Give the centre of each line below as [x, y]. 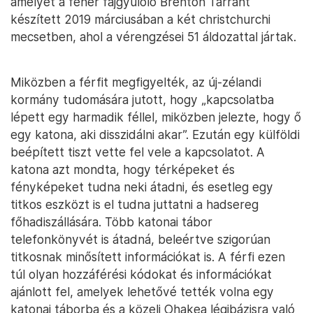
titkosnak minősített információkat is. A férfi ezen [148, 257]
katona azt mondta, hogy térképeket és [123, 169]
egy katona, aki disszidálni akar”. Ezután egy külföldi [155, 134]
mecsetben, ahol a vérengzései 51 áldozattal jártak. [153, 37]
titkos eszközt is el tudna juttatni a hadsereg [134, 204]
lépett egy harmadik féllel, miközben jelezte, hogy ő [156, 117]
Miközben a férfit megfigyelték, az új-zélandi [136, 82]
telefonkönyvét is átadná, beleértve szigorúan [140, 239]
